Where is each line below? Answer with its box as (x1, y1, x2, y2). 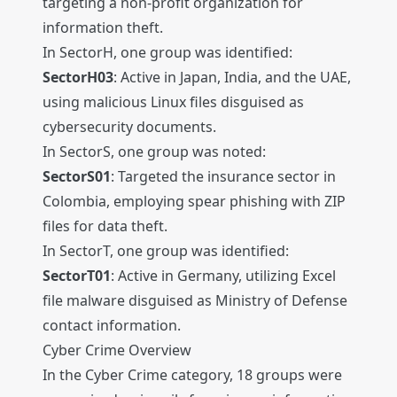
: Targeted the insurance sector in (111, 167, 336, 187)
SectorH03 (43, 67, 113, 88)
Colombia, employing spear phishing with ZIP (43, 191, 346, 212)
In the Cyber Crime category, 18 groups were (43, 365, 342, 385)
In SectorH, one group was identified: (43, 43, 292, 63)
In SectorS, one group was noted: (43, 142, 266, 162)
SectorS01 (43, 167, 111, 187)
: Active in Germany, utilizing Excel (111, 266, 336, 286)
